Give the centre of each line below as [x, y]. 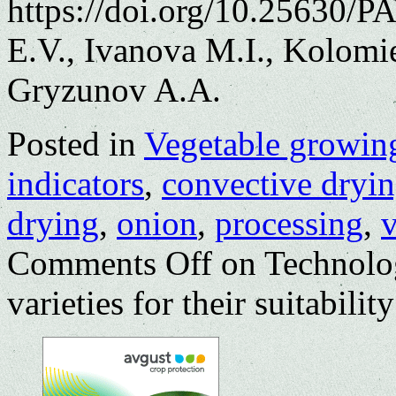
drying [53, 223]
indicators [76, 183]
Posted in [72, 143]
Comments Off [110, 263]
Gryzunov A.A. [114, 89]
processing [289, 223]
